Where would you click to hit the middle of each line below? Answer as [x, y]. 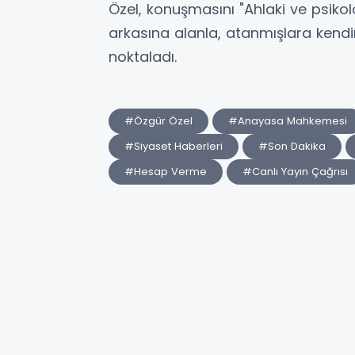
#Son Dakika [292, 147]
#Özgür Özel [158, 121]
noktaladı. [143, 57]
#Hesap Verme [166, 172]
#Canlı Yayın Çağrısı [295, 172]
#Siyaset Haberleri [174, 147]
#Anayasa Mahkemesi [288, 121]
